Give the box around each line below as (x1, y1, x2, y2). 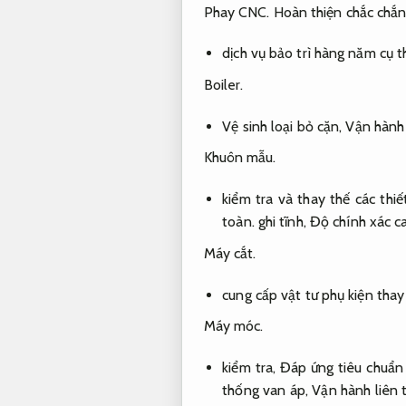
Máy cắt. (203, 244, 256, 262)
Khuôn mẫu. (203, 149, 276, 167)
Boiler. (203, 75, 244, 93)
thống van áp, (222, 381, 313, 399)
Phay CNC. (203, 3, 270, 21)
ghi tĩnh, (254, 213, 310, 231)
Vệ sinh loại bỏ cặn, (222, 117, 346, 135)
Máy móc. (203, 317, 264, 335)
